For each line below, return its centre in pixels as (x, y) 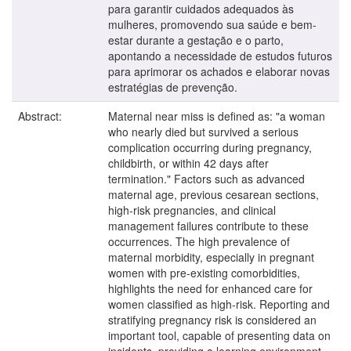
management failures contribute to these (208, 225)
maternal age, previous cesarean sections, (213, 194)
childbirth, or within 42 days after (188, 163)
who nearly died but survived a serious (203, 131)
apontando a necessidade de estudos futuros (220, 55)
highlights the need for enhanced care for (210, 288)
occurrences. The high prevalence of (199, 241)
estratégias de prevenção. (173, 87)
